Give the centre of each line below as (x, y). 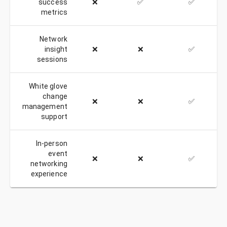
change (55, 96)
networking (49, 164)
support (54, 117)
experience (49, 174)
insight (56, 49)
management (45, 106)
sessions (52, 59)
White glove (48, 86)
